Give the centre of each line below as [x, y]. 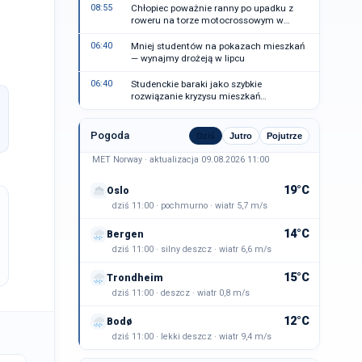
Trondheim [135, 278]
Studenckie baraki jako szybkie [196, 84]
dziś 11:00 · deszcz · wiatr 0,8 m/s [181, 293]
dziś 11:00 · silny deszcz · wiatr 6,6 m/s [192, 249]
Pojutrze [284, 136]
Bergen [125, 234]
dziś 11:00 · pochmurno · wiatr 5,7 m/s [190, 206]
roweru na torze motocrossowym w [207, 20]
